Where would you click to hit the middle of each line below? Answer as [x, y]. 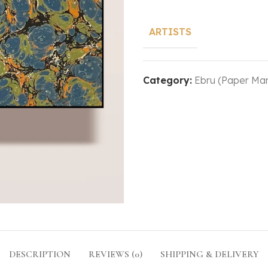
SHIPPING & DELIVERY [210, 255]
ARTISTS [170, 31]
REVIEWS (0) [115, 255]
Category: [167, 80]
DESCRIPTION [40, 255]
